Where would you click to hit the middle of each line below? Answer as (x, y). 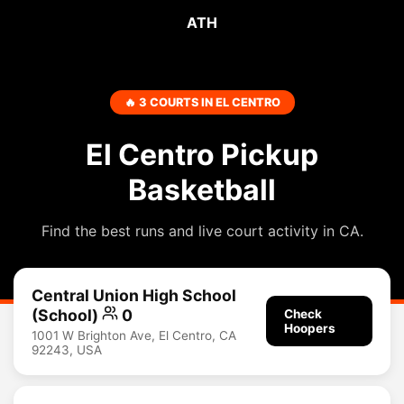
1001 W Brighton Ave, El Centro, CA (134, 335)
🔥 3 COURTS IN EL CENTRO (202, 102)
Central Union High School (134, 295)
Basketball (202, 190)
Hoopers (310, 329)
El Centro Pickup (202, 155)
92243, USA (67, 349)
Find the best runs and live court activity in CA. (202, 231)
